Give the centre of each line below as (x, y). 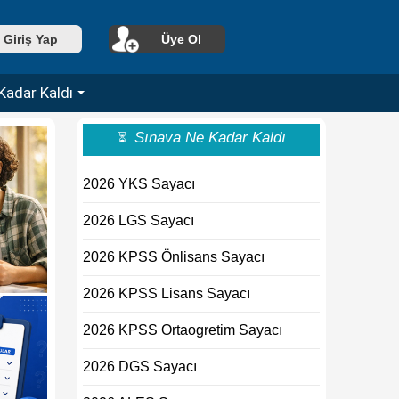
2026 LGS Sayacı (138, 220)
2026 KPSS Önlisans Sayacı (174, 257)
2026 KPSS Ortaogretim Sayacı (183, 330)
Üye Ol (181, 39)
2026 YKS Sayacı (139, 184)
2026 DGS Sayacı (140, 366)
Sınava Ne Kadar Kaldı (210, 138)
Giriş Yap (30, 39)
